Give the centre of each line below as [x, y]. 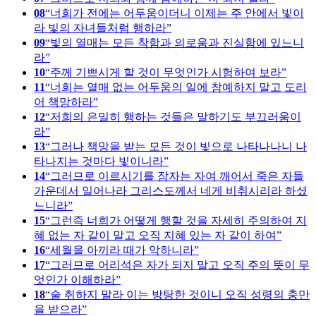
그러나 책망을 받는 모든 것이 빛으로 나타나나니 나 [178, 146]
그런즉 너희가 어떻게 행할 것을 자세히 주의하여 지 [178, 220]
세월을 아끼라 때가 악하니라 [122, 250]
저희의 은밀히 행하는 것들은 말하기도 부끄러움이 [176, 116]
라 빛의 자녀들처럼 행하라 [100, 28]
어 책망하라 [63, 102]
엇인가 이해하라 [75, 279]
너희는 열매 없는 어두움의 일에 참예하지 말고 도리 [178, 87]
